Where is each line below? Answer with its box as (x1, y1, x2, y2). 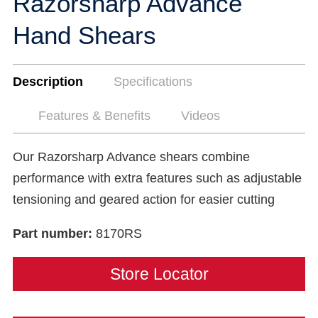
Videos (181, 109, 220, 123)
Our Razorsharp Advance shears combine (13, 150, 250, 164)
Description (13, 75, 83, 89)
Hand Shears (13, 21, 156, 49)
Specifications (114, 75, 192, 89)
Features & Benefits (38, 109, 150, 123)
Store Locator (109, 265, 209, 283)
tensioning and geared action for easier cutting (13, 192, 275, 207)
